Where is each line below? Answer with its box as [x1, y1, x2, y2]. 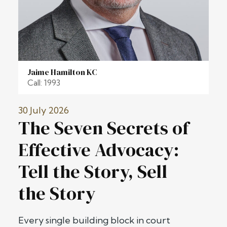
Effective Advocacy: [18, 137, 179, 162]
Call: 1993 [27, 77, 60, 88]
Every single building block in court [18, 214, 170, 226]
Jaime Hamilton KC [27, 66, 97, 78]
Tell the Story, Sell [18, 159, 167, 184]
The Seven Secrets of [18, 115, 189, 140]
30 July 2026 [18, 104, 69, 116]
